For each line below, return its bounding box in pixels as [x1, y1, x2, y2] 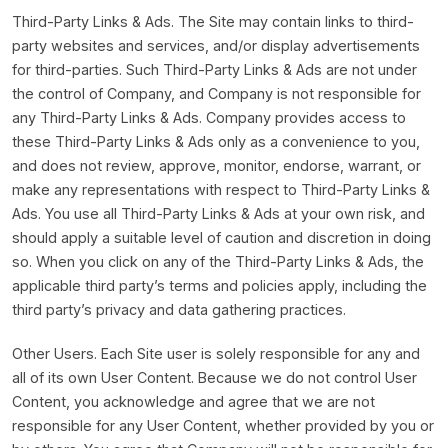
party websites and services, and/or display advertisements [12, 37, 420, 54]
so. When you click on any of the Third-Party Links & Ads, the [12, 253, 424, 270]
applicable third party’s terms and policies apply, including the [12, 277, 427, 294]
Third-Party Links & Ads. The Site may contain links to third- [12, 13, 414, 30]
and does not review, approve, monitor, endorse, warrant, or [12, 157, 421, 174]
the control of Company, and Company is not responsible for [12, 85, 421, 102]
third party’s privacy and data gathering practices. [12, 301, 346, 318]
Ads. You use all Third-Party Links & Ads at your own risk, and [12, 205, 425, 222]
